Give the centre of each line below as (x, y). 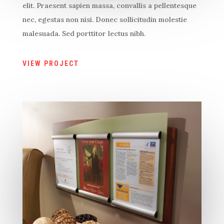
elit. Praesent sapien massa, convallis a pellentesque (109, 6)
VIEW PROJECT (50, 63)
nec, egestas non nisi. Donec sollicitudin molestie (104, 20)
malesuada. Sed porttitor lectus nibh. (84, 34)
